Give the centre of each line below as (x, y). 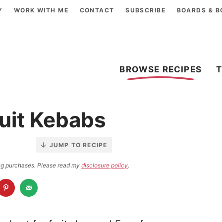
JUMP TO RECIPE (78, 145)
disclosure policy (105, 165)
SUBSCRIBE (146, 10)
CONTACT (97, 10)
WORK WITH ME (41, 10)
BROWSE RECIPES (161, 69)
